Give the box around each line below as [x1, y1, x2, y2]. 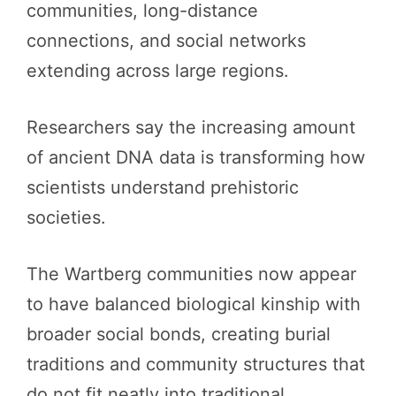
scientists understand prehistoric [27, 176, 299, 198]
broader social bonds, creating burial [27, 323, 331, 345]
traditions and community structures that [27, 353, 365, 375]
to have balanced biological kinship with [27, 293, 361, 315]
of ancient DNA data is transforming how [27, 146, 365, 168]
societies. [27, 206, 106, 228]
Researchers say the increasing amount [27, 116, 355, 138]
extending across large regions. [27, 59, 289, 81]
